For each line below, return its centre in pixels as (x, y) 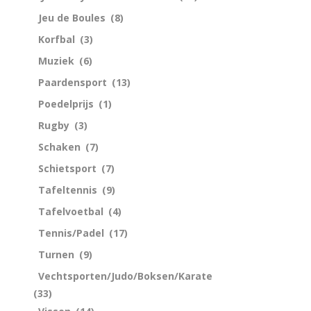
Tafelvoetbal (71, 211)
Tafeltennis (68, 190)
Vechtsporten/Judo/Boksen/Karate (125, 276)
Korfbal (57, 39)
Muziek (56, 60)
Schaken (59, 146)
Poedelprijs (66, 103)
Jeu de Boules (72, 17)
